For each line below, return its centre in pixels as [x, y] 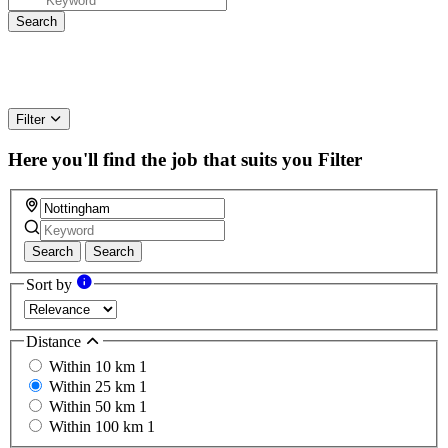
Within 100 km [98, 427]
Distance [55, 341]
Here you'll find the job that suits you [160, 159]
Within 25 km [94, 387]
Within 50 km [94, 407]
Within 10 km [94, 367]
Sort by [51, 285]
